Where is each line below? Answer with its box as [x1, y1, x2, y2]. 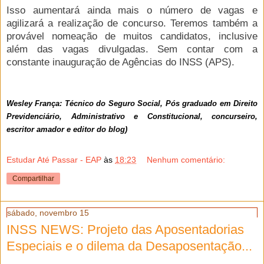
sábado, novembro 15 [7, 207, 89, 217]
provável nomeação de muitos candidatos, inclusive [6, 30, 258, 42]
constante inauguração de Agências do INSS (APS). [6, 56, 235, 68]
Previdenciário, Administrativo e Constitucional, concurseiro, [6, 112, 258, 121]
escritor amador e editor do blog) [6, 125, 127, 134]
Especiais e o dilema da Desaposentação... [6, 238, 252, 253]
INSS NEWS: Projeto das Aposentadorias [6, 222, 244, 237]
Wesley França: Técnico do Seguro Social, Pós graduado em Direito [6, 99, 258, 108]
